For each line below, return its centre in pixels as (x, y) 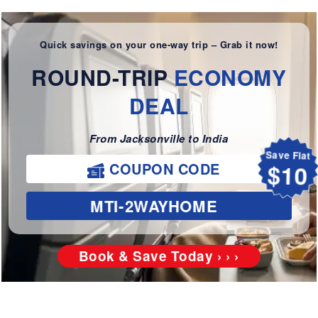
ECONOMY (230, 77)
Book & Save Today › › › (159, 256)
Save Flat (288, 156)
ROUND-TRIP (103, 77)
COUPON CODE (162, 169)
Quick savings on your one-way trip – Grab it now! (159, 45)
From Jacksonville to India (159, 139)
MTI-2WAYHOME (154, 206)
